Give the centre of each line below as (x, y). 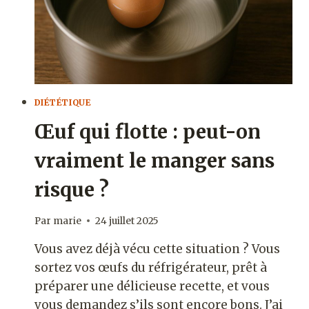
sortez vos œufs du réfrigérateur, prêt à (150, 267)
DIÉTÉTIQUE (62, 103)
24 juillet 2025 (127, 221)
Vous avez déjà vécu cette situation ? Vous (157, 249)
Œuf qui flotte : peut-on (147, 132)
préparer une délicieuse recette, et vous (152, 286)
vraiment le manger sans (154, 161)
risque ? (71, 190)
